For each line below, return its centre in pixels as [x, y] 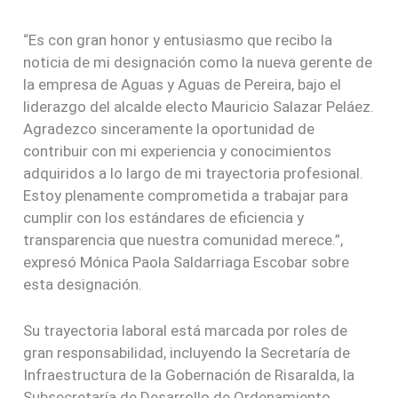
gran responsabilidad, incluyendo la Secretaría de [187, 352]
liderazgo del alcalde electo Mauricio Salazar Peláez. [199, 106]
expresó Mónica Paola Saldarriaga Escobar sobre [187, 262]
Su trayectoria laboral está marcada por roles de [186, 330]
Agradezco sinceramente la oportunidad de [169, 128]
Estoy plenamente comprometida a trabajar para [186, 195]
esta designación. [83, 284]
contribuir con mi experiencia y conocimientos [178, 151]
